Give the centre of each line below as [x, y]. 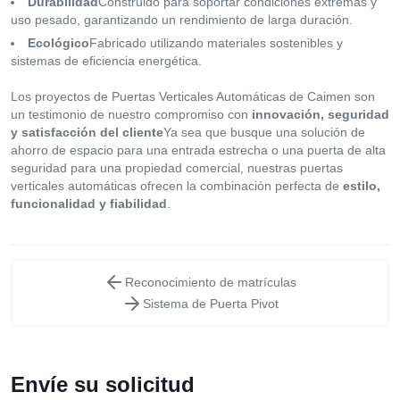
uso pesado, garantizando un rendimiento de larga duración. [182, 19]
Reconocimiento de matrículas [211, 282]
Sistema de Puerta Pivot [211, 303]
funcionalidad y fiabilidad [89, 203]
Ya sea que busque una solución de [264, 132]
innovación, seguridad [321, 114]
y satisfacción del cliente [87, 132]
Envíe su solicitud [103, 384]
